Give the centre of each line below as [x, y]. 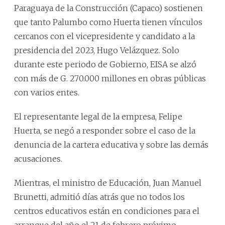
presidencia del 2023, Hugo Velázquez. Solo [97, 50]
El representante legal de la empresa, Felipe [98, 117]
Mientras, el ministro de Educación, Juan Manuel [108, 183]
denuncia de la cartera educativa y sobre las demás [111, 145]
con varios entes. [47, 92]
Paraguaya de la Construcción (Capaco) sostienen [108, 8]
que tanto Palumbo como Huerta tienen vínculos [108, 22]
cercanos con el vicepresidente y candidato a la [104, 36]
